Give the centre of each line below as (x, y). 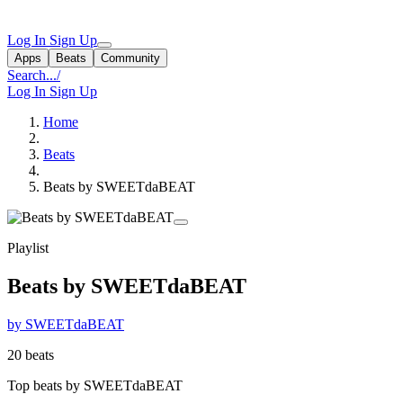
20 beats (31, 354)
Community (130, 58)
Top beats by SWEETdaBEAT (95, 385)
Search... (32, 75)
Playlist (28, 248)
